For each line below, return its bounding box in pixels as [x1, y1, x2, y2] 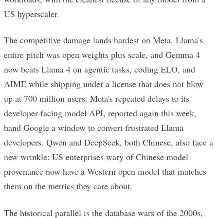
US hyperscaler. [4, 8, 59, 20]
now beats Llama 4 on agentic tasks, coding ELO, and [4, 63, 195, 75]
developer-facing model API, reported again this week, [4, 107, 197, 119]
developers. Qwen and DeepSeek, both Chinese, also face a [4, 136, 213, 148]
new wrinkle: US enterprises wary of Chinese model [4, 151, 188, 163]
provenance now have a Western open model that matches [4, 165, 206, 178]
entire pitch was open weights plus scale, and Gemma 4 [4, 49, 200, 61]
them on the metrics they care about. [4, 180, 132, 192]
